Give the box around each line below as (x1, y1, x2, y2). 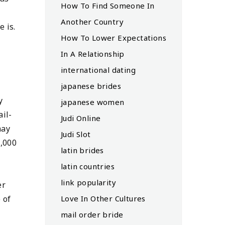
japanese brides (61, 80, 121, 91)
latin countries (61, 161, 115, 171)
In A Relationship (61, 48, 125, 59)
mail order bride (61, 209, 124, 219)
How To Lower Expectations (61, 32, 166, 43)
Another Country (61, 16, 124, 27)
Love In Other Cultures (61, 193, 146, 203)
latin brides (61, 145, 104, 155)
